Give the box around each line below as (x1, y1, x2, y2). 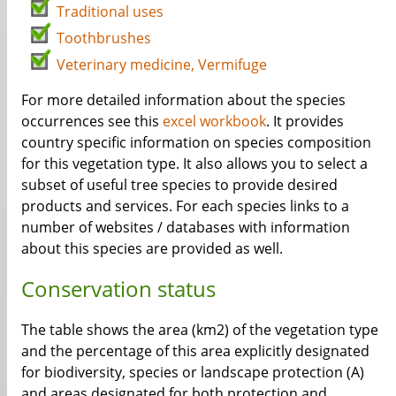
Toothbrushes (57, 28, 151, 49)
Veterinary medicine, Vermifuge (57, 55, 267, 75)
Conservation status (21, 274, 216, 304)
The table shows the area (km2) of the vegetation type (21, 320, 378, 340)
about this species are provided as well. (21, 239, 283, 259)
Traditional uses (57, 2, 164, 22)
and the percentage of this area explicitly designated (21, 341, 369, 362)
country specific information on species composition (21, 133, 371, 153)
